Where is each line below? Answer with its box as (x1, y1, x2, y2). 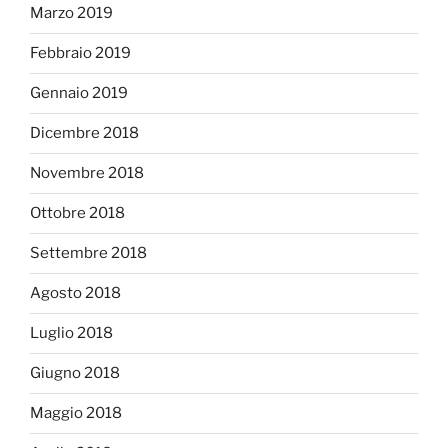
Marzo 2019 (30, 4, 113, 23)
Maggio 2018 (30, 404, 122, 423)
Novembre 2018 (30, 164, 144, 183)
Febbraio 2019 (30, 44, 131, 63)
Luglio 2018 (30, 324, 113, 343)
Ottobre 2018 (30, 204, 125, 223)
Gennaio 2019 (30, 84, 128, 103)
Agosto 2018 (30, 284, 121, 303)
